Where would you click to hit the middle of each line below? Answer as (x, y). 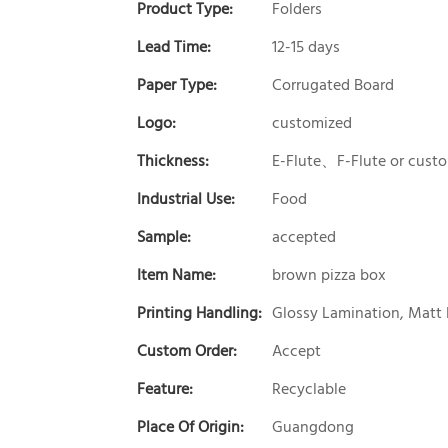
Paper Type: (177, 85)
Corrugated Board (333, 85)
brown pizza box (329, 275)
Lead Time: (174, 47)
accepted (304, 237)
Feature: (165, 389)
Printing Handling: (199, 313)
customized (312, 123)
